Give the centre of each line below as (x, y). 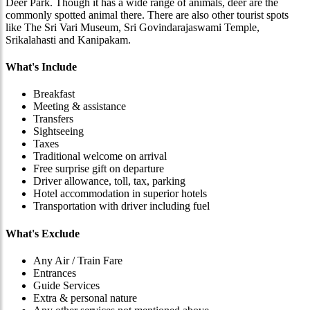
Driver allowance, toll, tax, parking (109, 181)
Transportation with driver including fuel (121, 206)
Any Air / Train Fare (78, 260)
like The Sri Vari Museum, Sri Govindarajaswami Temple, (133, 27)
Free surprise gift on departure (99, 169)
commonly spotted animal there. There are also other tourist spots (147, 15)
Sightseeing (58, 131)
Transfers (53, 119)
